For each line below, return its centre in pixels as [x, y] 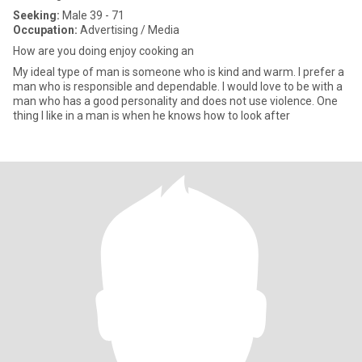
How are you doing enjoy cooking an [103, 51]
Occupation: [45, 30]
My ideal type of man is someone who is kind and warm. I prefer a [179, 72]
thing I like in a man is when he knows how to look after [152, 116]
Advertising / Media [128, 30]
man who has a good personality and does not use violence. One [175, 101]
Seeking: [36, 15]
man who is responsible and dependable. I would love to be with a [178, 86]
